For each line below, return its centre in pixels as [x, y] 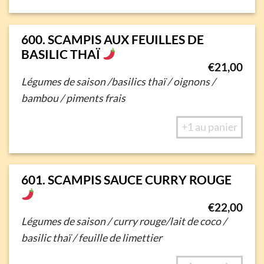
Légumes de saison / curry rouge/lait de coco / [124, 222]
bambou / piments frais [73, 98]
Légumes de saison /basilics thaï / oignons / [118, 82]
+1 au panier [210, 127]
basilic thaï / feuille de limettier [91, 238]
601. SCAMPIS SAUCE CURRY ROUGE [126, 179]
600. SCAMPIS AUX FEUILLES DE [112, 39]
